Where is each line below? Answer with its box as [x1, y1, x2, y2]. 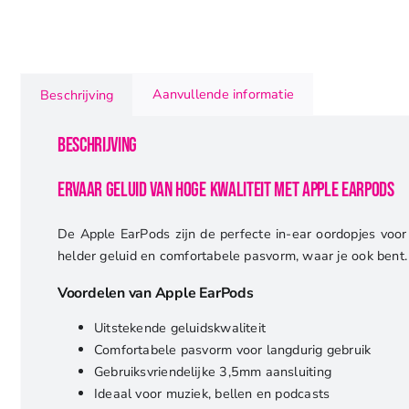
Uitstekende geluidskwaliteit [93, 319, 267, 338]
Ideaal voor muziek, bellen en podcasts [93, 384, 330, 404]
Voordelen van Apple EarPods [57, 283, 254, 304]
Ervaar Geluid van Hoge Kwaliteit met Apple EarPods [57, 178, 394, 202]
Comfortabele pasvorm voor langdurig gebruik [93, 341, 372, 360]
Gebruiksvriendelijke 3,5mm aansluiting [93, 362, 331, 382]
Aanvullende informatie [152, 84, 295, 103]
